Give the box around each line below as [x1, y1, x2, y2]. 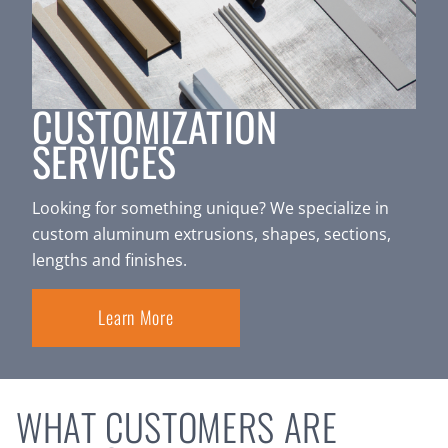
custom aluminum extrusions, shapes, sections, [32, 222, 391, 245]
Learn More [98, 303, 174, 330]
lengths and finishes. [32, 248, 187, 271]
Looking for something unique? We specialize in [32, 196, 389, 219]
